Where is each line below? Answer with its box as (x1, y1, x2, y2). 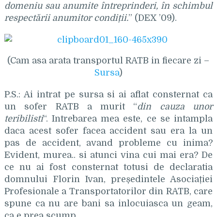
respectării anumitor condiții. (4, 13, 128, 23)
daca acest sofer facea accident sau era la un (4, 126, 213, 136)
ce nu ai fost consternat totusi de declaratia (4, 162, 213, 172)
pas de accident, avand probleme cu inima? (4, 138, 213, 148)
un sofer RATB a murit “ (4, 102, 138, 111)
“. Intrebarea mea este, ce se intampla (43, 114, 213, 124)
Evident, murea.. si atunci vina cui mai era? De (4, 150, 213, 160)
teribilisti (4, 114, 43, 124)
